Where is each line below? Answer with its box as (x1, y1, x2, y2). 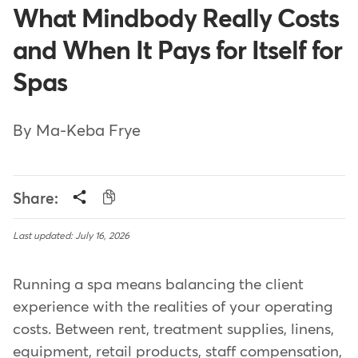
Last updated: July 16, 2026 (13, 232, 129, 242)
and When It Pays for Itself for (13, 39, 342, 66)
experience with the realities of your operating (13, 300, 332, 316)
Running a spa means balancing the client (13, 277, 304, 293)
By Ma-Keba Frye (13, 123, 141, 140)
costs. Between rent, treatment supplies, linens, (13, 322, 334, 338)
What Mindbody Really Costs (13, 7, 339, 34)
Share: (13, 192, 58, 208)
